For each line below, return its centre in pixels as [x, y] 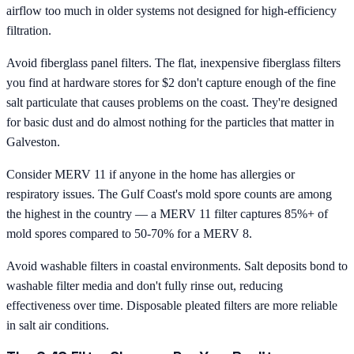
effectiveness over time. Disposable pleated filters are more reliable [172, 305]
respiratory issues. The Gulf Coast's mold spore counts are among [169, 194]
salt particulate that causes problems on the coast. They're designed [172, 102]
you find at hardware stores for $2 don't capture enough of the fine [171, 82]
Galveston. [33, 141]
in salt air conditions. [58, 325]
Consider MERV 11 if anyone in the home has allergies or [151, 174]
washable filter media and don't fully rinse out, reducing [145, 285]
